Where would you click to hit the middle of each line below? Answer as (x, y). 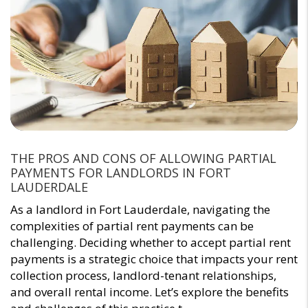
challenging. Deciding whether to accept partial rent (151, 243)
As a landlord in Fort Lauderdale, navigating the (140, 210)
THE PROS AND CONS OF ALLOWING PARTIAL (143, 158)
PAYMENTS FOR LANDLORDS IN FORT (121, 173)
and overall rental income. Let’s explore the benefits (150, 292)
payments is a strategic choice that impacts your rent (154, 259)
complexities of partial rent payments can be (132, 226)
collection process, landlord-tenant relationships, (143, 276)
